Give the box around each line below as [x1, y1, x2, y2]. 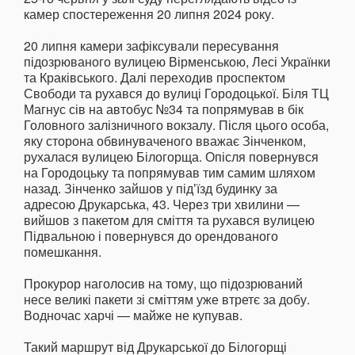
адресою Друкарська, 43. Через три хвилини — [24, 195, 300, 214]
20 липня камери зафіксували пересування [24, 36, 279, 55]
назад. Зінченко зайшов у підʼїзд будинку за [24, 179, 277, 198]
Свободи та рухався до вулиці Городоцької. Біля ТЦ [24, 84, 329, 103]
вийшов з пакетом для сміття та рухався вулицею [24, 211, 315, 230]
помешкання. [24, 242, 101, 261]
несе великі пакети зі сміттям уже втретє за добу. [24, 290, 310, 309]
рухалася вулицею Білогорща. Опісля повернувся [24, 147, 319, 166]
